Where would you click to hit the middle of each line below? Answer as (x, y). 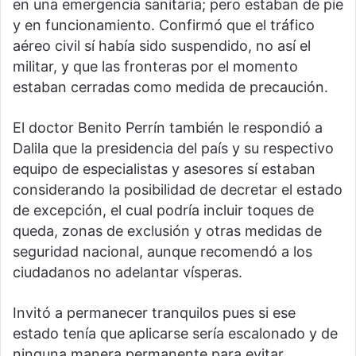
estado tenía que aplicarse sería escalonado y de (175, 333)
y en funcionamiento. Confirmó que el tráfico (164, 25)
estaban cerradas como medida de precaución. (170, 87)
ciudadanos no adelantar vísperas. (128, 272)
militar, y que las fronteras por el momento (155, 66)
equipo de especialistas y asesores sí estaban (164, 168)
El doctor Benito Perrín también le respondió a (168, 127)
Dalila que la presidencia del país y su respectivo (173, 148)
